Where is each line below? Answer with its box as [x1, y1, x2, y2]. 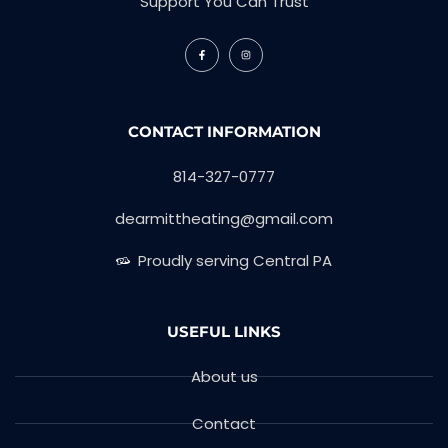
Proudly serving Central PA [138, 249, 333, 271]
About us [190, 365, 258, 387]
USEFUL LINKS [167, 321, 281, 341]
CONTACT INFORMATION [127, 121, 321, 141]
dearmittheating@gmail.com [115, 207, 333, 229]
